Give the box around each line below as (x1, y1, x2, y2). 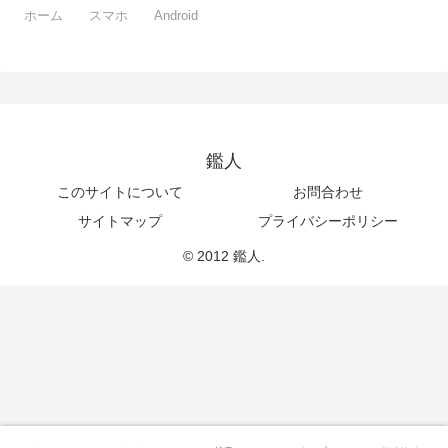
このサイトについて (57, 184, 183, 201)
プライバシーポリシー (258, 213, 398, 230)
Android (154, 8, 199, 24)
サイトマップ (78, 213, 162, 230)
